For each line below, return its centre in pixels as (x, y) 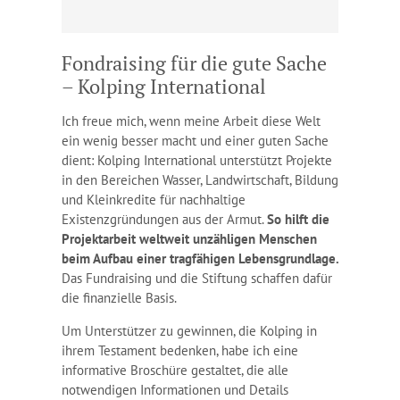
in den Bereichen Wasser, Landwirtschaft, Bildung (200, 179)
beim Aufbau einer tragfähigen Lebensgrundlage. (200, 258)
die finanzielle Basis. (119, 297)
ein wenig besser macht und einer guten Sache (195, 140)
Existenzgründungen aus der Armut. (164, 219)
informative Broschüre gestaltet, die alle (175, 370)
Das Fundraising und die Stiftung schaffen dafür (196, 278)
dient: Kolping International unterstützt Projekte (196, 160)
